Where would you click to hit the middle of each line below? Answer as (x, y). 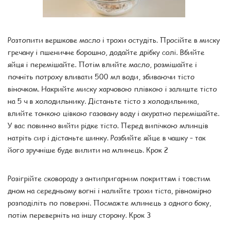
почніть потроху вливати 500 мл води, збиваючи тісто (101, 76)
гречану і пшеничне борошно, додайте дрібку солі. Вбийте (106, 52)
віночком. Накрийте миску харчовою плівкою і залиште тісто (112, 88)
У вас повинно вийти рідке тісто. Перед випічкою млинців (108, 125)
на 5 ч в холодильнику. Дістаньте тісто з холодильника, (103, 101)
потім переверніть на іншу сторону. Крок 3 (79, 215)
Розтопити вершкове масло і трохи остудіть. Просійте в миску (114, 39)
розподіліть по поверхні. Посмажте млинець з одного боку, (109, 202)
